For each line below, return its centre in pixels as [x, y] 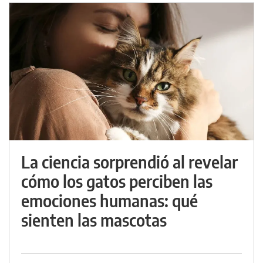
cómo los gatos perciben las [117, 181]
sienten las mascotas [94, 220]
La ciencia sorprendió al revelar [129, 162]
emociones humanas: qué [109, 201]
